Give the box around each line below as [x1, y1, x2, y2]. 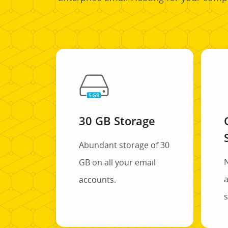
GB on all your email [78, 156, 156, 168]
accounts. [78, 174, 116, 185]
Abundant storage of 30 [78, 139, 169, 151]
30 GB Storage [78, 112, 155, 128]
